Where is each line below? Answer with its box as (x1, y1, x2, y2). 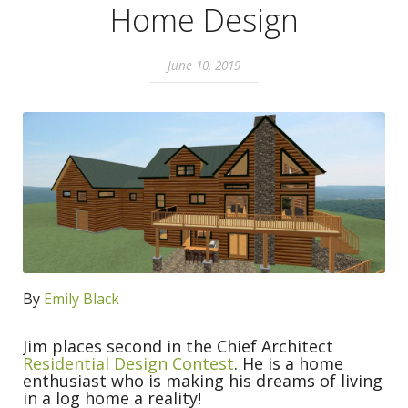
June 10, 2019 (168, 56, 240, 74)
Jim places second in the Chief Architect (23, 335, 333, 358)
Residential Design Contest (23, 352, 234, 375)
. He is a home (234, 352, 343, 375)
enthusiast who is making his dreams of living (23, 370, 382, 393)
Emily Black (44, 289, 119, 310)
